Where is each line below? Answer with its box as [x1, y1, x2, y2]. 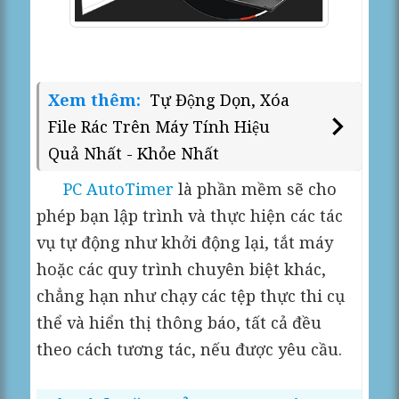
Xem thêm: [48, 88, 146, 110]
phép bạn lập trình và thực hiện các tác [37, 204, 344, 226]
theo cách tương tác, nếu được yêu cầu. [37, 338, 343, 360]
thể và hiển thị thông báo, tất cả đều [37, 311, 322, 333]
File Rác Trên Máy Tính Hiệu [48, 115, 271, 137]
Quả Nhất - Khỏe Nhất [48, 142, 220, 164]
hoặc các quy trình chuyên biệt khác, [37, 257, 327, 280]
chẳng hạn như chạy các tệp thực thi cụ [37, 284, 346, 306]
